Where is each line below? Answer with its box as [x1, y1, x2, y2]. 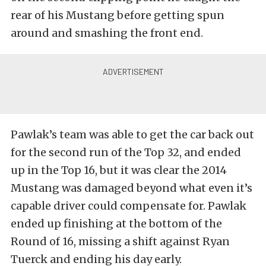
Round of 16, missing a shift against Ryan [11, 235, 230, 248]
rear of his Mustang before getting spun [11, 8, 224, 22]
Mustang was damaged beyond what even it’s [11, 181, 252, 195]
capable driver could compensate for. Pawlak [11, 199, 246, 213]
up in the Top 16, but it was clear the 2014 [11, 163, 227, 177]
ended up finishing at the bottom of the [11, 217, 222, 230]
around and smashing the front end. [11, 26, 203, 40]
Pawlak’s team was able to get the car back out [11, 128, 254, 141]
